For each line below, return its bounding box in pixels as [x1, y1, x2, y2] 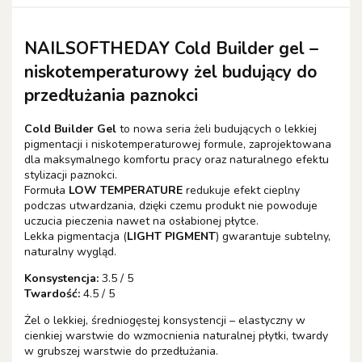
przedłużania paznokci [24, 83, 198, 107]
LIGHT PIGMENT [127, 229, 216, 245]
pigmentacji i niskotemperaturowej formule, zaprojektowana [24, 137, 331, 153]
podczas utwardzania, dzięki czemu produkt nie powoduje [24, 198, 318, 214]
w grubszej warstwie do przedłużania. [24, 343, 218, 360]
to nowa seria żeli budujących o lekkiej [116, 121, 317, 137]
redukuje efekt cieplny [183, 183, 300, 199]
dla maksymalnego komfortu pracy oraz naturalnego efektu [24, 152, 329, 168]
